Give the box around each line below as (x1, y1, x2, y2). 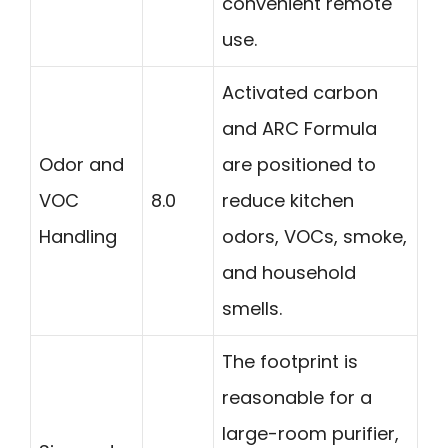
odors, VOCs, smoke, (222, 224, 407, 250)
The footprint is (222, 349, 358, 375)
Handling (39, 224, 117, 250)
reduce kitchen (222, 188, 354, 214)
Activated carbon (222, 80, 378, 106)
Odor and (39, 152, 124, 178)
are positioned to (222, 152, 376, 178)
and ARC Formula (222, 116, 377, 142)
